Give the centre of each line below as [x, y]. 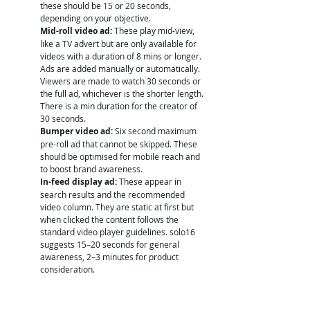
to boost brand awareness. [91, 168]
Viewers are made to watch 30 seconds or [121, 81]
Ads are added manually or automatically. [121, 68]
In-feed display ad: [79, 181]
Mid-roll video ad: [76, 30]
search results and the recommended [113, 194]
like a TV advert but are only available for [119, 43]
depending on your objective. [97, 18]
